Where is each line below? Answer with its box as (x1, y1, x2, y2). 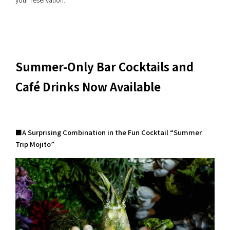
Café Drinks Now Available (15, 79, 161, 95)
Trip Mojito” (15, 139, 54, 149)
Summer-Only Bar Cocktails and (15, 59, 194, 75)
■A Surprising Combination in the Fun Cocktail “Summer (15, 127, 202, 138)
